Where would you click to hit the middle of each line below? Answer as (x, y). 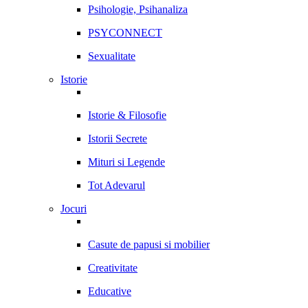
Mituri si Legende (126, 162)
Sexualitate (112, 56)
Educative (110, 291)
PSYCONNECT (125, 33)
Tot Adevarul (117, 185)
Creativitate (113, 268)
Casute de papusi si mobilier (149, 244)
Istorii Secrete (118, 139)
